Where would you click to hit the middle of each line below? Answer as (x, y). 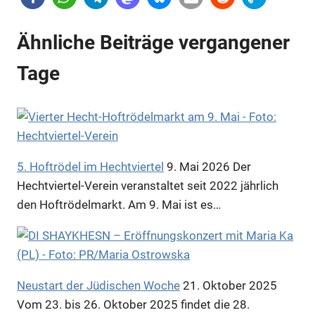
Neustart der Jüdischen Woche (98, 285)
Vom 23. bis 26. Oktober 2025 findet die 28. (133, 304)
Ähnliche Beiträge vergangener (153, 43)
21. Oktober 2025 (229, 285)
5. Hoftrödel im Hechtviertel (90, 166)
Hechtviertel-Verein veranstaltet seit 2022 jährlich (148, 185)
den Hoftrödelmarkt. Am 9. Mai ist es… (119, 204)
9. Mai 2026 (197, 166)
